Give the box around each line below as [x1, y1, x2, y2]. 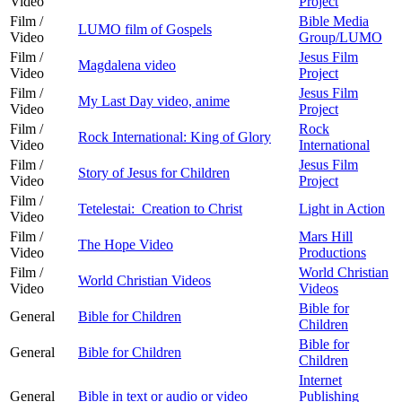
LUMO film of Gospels [78, 21, 212, 37]
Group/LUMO [299, 29, 382, 45]
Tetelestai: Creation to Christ [78, 200, 242, 216]
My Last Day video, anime [78, 92, 230, 109]
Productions [299, 244, 366, 260]
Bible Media [299, 13, 369, 29]
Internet [299, 371, 342, 388]
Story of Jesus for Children [78, 164, 230, 180]
